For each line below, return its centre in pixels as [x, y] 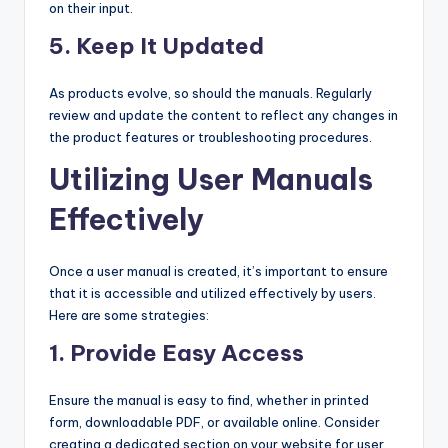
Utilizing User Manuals [211, 180]
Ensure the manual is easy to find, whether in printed [209, 400]
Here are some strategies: [129, 315]
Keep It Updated [170, 46]
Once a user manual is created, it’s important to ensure [218, 271]
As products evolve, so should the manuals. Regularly [210, 93]
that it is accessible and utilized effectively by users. [212, 293]
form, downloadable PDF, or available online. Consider [214, 422]
